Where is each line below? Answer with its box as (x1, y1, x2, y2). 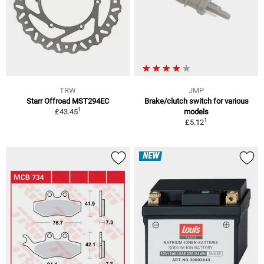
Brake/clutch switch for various (144, 97, 249, 106)
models (184, 107, 209, 117)
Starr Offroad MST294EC (27, 97, 109, 106)
